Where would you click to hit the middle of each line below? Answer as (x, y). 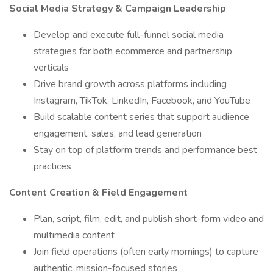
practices (52, 166)
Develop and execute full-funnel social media (129, 35)
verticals (51, 68)
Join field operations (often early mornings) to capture (146, 252)
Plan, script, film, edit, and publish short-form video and (149, 219)
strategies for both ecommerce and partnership (133, 51)
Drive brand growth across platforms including (130, 84)
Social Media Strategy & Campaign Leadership (118, 9)
